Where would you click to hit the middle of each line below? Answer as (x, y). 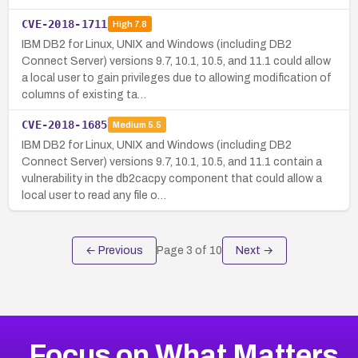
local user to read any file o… (94, 195)
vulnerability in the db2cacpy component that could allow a (172, 178)
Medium (129, 125)
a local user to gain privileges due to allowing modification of (177, 78)
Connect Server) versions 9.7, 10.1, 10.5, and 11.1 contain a (172, 161)
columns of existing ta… (84, 94)
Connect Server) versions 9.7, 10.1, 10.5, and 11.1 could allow (176, 61)
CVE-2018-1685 (65, 124)
